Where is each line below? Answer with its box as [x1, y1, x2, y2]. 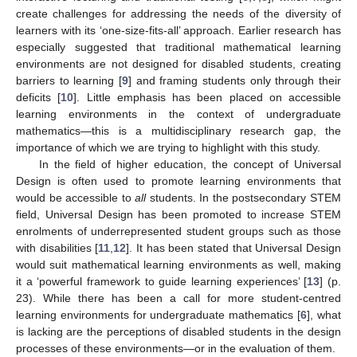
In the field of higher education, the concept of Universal [38, 157, 341, 171]
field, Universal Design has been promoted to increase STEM [16, 207, 341, 221]
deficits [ [16, 90, 61, 104]
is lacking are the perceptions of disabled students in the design [16, 324, 341, 338]
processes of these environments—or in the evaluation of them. [16, 341, 335, 355]
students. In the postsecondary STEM [146, 190, 342, 204]
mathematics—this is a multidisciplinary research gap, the [16, 124, 341, 137]
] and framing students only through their [128, 73, 341, 87]
